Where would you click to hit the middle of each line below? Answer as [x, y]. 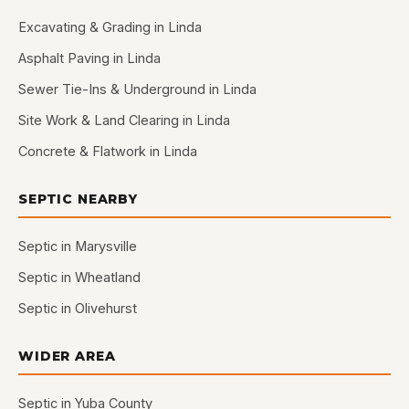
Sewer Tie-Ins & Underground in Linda [137, 89]
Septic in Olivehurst [78, 308]
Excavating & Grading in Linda [110, 27]
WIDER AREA [67, 356]
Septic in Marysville [78, 246]
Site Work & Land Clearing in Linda [124, 120]
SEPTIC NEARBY [78, 199]
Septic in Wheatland [79, 277]
